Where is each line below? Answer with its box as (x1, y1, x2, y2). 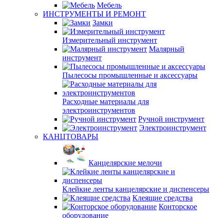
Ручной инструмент (138, 115, 204, 123)
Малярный (149, 45, 184, 53)
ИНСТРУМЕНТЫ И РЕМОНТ (43, 10, 146, 18)
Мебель (97, 1, 122, 9)
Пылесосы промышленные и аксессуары (62, 71, 198, 79)
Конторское (159, 202, 197, 211)
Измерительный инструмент (62, 36, 157, 44)
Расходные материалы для (62, 97, 149, 106)
